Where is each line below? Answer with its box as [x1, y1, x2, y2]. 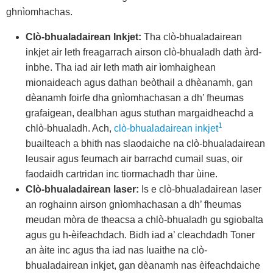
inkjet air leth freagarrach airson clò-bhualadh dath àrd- [26, 47, 261, 57]
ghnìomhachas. [6, 7, 73, 17]
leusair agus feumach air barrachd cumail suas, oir [26, 154, 243, 164]
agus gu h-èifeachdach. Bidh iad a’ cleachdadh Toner [26, 230, 255, 240]
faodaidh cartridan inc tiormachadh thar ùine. [26, 169, 218, 179]
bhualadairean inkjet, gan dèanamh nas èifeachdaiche [26, 260, 260, 271]
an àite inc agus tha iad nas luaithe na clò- [26, 245, 207, 255]
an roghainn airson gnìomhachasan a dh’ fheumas [26, 199, 241, 210]
